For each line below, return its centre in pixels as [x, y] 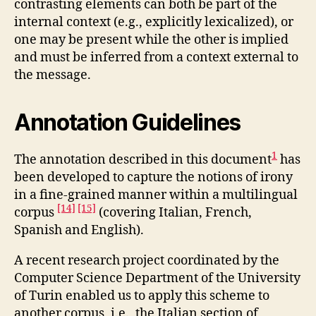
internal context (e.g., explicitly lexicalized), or [154, 22]
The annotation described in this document [143, 160]
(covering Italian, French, [174, 213]
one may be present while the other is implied [151, 40]
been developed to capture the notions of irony [153, 177]
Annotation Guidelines [128, 122]
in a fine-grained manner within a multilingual [156, 195]
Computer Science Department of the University [157, 278]
